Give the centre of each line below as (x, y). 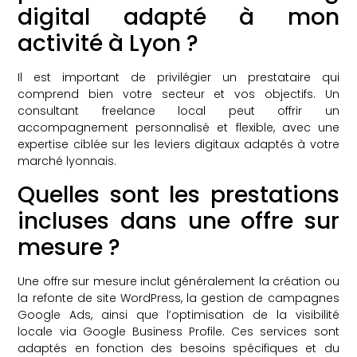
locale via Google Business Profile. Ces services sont (178, 331)
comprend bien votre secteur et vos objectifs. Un (178, 94)
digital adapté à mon (178, 18)
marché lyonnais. (67, 161)
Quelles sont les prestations (178, 194)
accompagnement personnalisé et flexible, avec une (178, 128)
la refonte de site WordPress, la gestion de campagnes (178, 298)
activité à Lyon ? (108, 44)
